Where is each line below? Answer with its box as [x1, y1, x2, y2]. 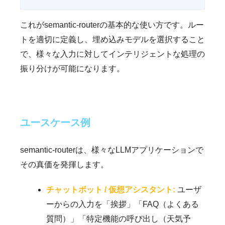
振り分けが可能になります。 [20, 64, 125, 73]
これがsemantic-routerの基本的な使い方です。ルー [20, 20, 204, 29]
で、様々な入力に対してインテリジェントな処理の [20, 49, 205, 58]
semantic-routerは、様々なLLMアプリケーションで [20, 146, 203, 154]
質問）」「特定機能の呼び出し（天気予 [46, 214, 191, 223]
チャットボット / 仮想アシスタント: [46, 185, 175, 194]
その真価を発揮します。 [20, 160, 108, 169]
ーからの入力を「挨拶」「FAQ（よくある [46, 200, 199, 208]
